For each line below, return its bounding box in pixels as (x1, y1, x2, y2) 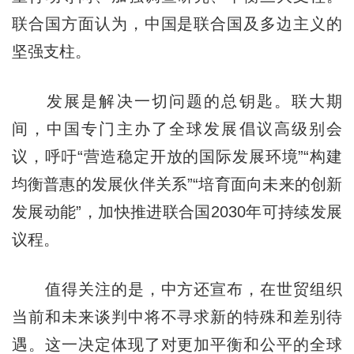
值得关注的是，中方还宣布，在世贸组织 (11, 280, 343, 298)
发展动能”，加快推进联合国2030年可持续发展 (11, 202, 343, 220)
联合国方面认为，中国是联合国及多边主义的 (11, 14, 343, 32)
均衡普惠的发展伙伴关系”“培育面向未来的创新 (11, 175, 343, 193)
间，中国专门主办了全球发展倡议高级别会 (11, 119, 343, 137)
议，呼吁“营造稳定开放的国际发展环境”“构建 (11, 147, 343, 165)
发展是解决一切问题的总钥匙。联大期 (11, 92, 343, 110)
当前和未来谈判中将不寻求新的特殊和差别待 (11, 307, 343, 326)
